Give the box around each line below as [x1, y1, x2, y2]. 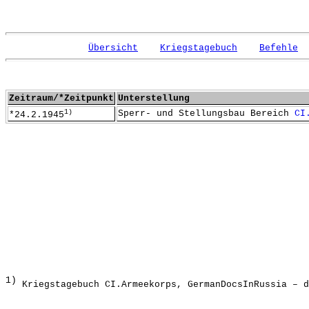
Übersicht [88, 43, 138, 53]
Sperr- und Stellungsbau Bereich [118, 108, 295, 119]
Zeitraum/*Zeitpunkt [9, 93, 114, 103]
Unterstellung [118, 93, 190, 103]
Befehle [259, 43, 298, 53]
